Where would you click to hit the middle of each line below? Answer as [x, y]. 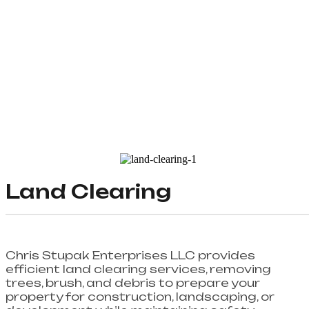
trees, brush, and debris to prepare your [133, 282]
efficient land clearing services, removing [138, 269]
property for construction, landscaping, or [140, 296]
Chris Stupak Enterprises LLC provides [130, 255]
